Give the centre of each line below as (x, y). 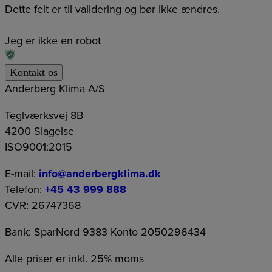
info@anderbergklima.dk (100, 173)
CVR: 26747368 (43, 205)
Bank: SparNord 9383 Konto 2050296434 (105, 232)
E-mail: (22, 173)
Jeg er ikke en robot (53, 40)
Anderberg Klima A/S (55, 88)
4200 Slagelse (39, 131)
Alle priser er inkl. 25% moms (74, 258)
